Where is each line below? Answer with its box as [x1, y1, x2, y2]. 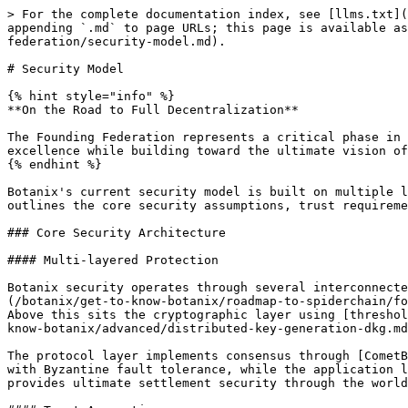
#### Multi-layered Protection [7, 253, 219, 267]
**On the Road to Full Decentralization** [7, 103, 299, 117]
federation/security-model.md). [7, 35, 226, 48]
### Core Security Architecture [7, 226, 226, 240]
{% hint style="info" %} [7, 89, 175, 103]
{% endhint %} [7, 158, 102, 171]
